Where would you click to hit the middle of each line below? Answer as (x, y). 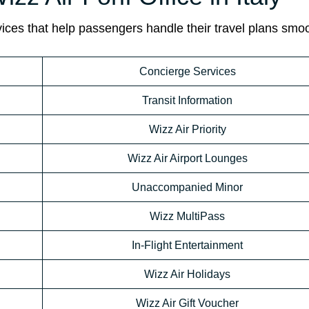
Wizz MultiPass (187, 217)
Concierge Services (187, 72)
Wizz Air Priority (187, 130)
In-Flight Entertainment (187, 246)
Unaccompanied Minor (187, 188)
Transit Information (187, 101)
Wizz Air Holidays (187, 275)
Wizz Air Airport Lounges (187, 159)
